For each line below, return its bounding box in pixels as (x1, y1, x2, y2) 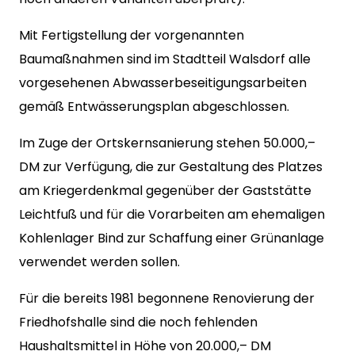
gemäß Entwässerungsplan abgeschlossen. (19, 97, 289, 116)
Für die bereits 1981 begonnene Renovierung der (19, 289, 315, 307)
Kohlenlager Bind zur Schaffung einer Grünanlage (19, 229, 324, 247)
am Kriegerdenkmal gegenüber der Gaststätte (19, 181, 311, 200)
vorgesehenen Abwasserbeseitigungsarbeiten (19, 74, 307, 92)
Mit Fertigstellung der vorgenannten (19, 26, 244, 44)
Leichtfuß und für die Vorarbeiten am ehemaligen (19, 205, 325, 223)
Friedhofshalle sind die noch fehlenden (19, 313, 258, 331)
